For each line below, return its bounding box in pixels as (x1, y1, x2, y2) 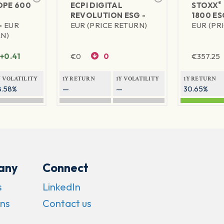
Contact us (42, 197, 91, 210)
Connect (42, 160, 88, 175)
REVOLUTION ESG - (70, 10, 146, 20)
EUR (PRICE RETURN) (70, 20, 147, 30)
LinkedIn (42, 180, 80, 193)
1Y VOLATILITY (115, 75, 159, 83)
